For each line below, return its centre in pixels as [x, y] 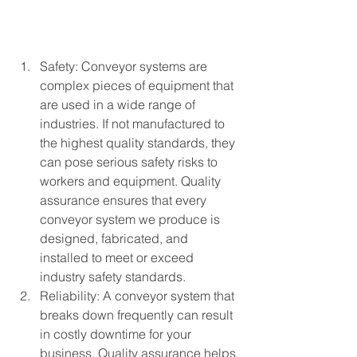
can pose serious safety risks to [130, 162]
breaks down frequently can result [138, 315]
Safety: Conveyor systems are [125, 66]
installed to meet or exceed [118, 257]
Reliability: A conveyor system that [139, 296]
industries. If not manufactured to [134, 124]
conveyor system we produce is [131, 219]
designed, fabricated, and [116, 238]
